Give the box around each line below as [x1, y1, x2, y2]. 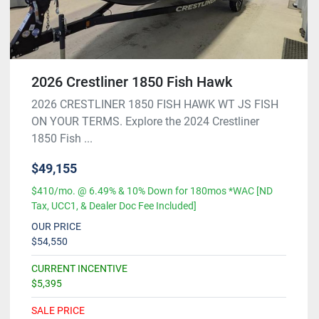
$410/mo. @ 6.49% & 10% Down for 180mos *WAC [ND [31, 184, 273, 197]
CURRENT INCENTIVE [31, 262, 127, 274]
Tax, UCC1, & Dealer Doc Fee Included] [31, 199, 197, 211]
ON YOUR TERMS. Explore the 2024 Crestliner [31, 114, 259, 128]
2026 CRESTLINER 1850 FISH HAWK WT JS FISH [31, 97, 278, 111]
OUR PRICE [31, 220, 81, 232]
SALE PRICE [31, 304, 85, 316]
